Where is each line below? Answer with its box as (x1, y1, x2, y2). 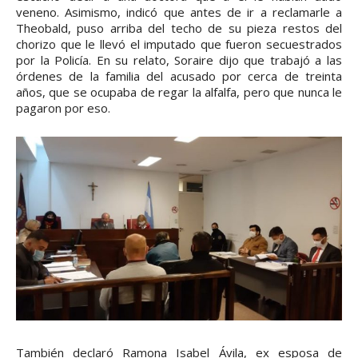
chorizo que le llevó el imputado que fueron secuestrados (16, 36, 342, 53)
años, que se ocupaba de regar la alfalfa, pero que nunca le (16, 84, 342, 101)
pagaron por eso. (16, 100, 110, 117)
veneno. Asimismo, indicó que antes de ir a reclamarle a (16, 4, 342, 21)
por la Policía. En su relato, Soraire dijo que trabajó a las (16, 52, 342, 69)
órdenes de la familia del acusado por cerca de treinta (16, 68, 342, 85)
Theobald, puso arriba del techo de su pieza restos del (16, 20, 342, 37)
